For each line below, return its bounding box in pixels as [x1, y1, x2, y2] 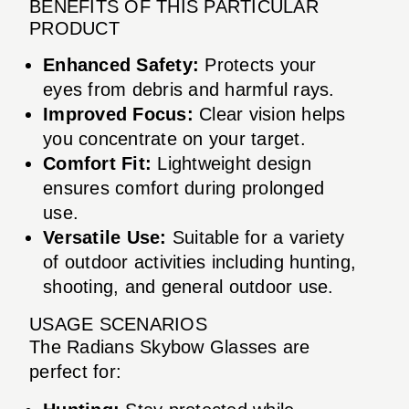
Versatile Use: [43, 226, 167, 247]
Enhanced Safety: [43, 54, 199, 75]
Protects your [199, 54, 317, 75]
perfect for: [29, 361, 121, 382]
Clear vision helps [193, 103, 346, 124]
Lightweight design [152, 152, 311, 173]
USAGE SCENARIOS [29, 313, 207, 334]
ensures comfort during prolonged [43, 177, 324, 198]
